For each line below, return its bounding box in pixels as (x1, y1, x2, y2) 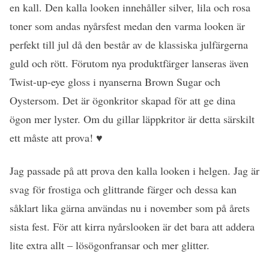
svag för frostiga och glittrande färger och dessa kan (10, 182, 237, 197)
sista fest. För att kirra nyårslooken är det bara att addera (10, 219, 255, 234)
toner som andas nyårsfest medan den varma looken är (10, 19, 245, 34)
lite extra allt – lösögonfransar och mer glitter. (10, 238, 210, 253)
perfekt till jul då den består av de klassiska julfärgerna (10, 37, 248, 52)
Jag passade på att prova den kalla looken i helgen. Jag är (10, 163, 259, 178)
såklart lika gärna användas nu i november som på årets (10, 201, 250, 216)
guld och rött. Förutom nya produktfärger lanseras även (10, 56, 249, 71)
